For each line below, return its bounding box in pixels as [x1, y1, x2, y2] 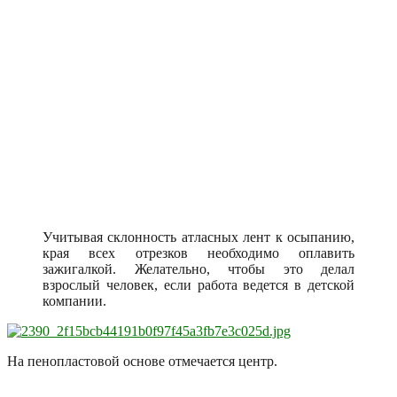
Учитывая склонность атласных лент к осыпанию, [43, 229, 354, 245]
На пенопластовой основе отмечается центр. [7, 353, 277, 369]
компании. [43, 292, 106, 308]
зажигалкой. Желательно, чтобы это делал [43, 261, 354, 276]
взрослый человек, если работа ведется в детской [43, 276, 354, 292]
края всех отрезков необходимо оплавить [43, 245, 354, 261]
